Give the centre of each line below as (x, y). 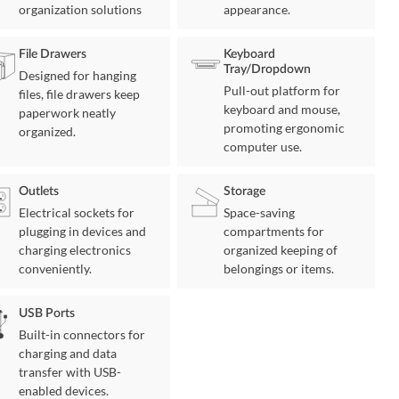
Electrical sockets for (77, 213)
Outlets (39, 192)
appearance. (257, 10)
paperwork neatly (68, 113)
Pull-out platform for (282, 91)
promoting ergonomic (285, 128)
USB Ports (47, 314)
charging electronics (75, 250)
